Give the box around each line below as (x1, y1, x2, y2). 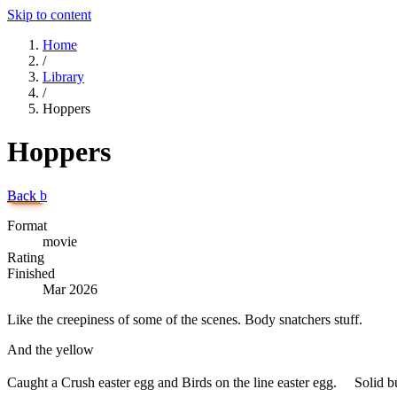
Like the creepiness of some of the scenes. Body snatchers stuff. (7, 311, 362, 327)
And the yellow (7, 341, 94, 357)
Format (7, 217, 47, 233)
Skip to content (7, 7, 91, 22)
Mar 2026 (43, 281, 97, 297)
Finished (7, 265, 55, 281)
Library (43, 69, 84, 84)
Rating (7, 249, 44, 265)
